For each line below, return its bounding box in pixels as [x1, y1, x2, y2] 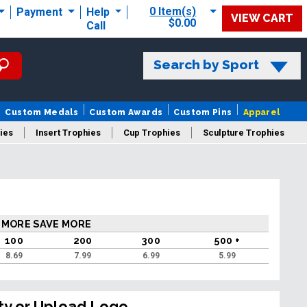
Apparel [243, 108, 280, 118]
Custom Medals [5, 108, 79, 118]
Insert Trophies [36, 127, 101, 138]
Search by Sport [153, 57, 259, 73]
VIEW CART [231, 12, 293, 25]
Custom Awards [89, 108, 163, 118]
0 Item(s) [149, 5, 197, 19]
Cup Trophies [123, 127, 180, 138]
